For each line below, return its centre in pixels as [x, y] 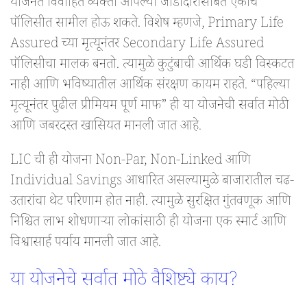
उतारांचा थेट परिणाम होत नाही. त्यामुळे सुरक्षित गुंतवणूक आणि [151, 203]
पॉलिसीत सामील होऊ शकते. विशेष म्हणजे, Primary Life [147, 25]
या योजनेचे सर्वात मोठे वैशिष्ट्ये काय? [124, 283]
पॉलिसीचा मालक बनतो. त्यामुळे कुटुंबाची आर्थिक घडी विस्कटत [152, 66]
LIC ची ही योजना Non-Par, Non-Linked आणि [131, 162]
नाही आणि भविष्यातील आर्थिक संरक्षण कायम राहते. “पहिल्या [150, 87]
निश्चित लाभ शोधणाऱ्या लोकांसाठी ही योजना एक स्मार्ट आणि [148, 224]
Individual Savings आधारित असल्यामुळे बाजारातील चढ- [152, 183]
